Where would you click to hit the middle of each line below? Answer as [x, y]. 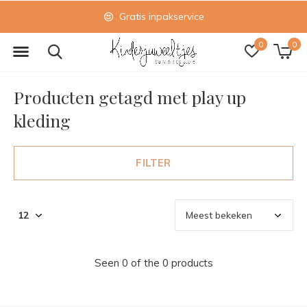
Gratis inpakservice [160, 16]
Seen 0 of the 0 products [153, 263]
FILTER [153, 163]
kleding [42, 120]
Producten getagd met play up [130, 97]
